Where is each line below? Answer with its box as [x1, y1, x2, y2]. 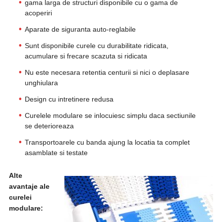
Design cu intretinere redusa [24, 95, 113, 103]
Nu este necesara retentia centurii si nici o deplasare [24, 68, 189, 76]
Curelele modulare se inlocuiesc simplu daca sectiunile [24, 111, 196, 119]
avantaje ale [8, 182, 50, 190]
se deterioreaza [24, 122, 74, 130]
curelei [8, 193, 32, 201]
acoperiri [24, 9, 52, 17]
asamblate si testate [24, 149, 88, 157]
